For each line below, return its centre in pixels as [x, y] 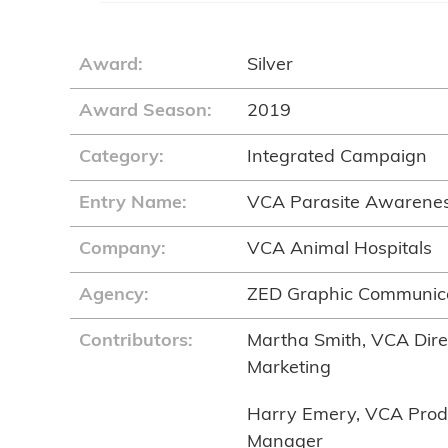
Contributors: [136, 341]
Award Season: [145, 111]
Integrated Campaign [337, 157]
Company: [122, 249]
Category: [121, 157]
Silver [270, 65]
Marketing [289, 368]
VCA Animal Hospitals [339, 249]
